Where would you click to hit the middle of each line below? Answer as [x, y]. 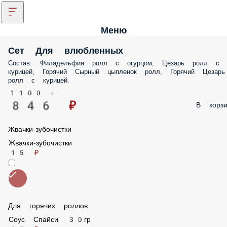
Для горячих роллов [43, 208]
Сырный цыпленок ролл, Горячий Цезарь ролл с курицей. [100, 71]
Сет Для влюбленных [61, 50]
